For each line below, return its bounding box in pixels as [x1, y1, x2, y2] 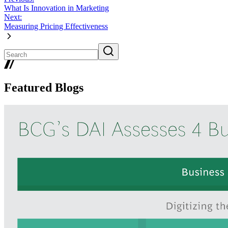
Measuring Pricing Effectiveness [4, 22, 108, 31]
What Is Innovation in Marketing [4, 4, 109, 13]
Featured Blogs [4, 81, 83, 95]
